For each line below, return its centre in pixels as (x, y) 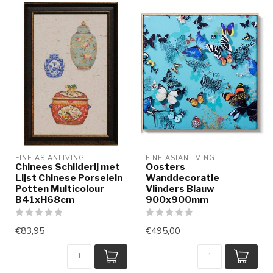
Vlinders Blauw (180, 189)
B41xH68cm (45, 200)
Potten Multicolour (60, 189)
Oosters (165, 167)
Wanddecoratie (183, 178)
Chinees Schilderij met (68, 167)
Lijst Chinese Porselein (69, 178)
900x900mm (177, 200)
